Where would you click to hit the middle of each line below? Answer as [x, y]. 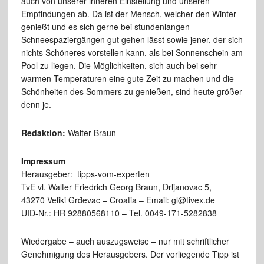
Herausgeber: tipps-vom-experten [85, 174]
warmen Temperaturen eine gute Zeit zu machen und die [127, 79]
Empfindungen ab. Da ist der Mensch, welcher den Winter [128, 14]
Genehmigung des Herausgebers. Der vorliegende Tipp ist [130, 254]
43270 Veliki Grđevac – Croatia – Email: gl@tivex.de [118, 200]
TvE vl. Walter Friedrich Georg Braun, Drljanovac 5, [116, 187]
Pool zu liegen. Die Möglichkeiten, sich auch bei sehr [119, 66]
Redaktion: [43, 133]
